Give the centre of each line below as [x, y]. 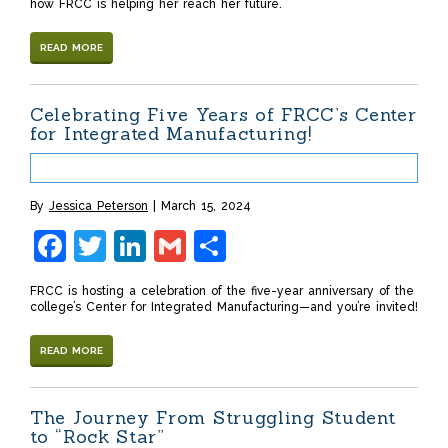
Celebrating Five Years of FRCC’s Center [223, 115]
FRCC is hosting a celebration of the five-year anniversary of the [222, 291]
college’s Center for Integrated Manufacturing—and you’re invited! [224, 307]
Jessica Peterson [98, 206]
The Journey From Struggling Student [213, 418]
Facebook [139, 246]
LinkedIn [210, 246]
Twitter [159, 246]
